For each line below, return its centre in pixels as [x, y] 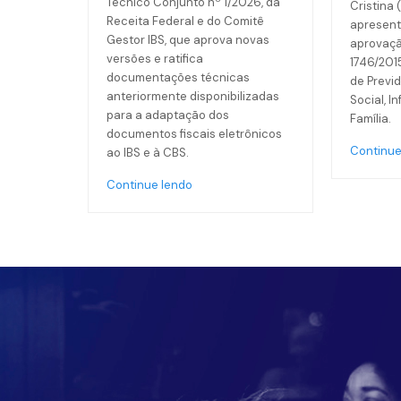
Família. [370, 119]
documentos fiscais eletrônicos [194, 134]
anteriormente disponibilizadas [192, 96]
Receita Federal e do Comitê [185, 21]
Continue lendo [149, 185]
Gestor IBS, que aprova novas [188, 40]
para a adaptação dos [167, 115]
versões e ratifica [154, 59]
